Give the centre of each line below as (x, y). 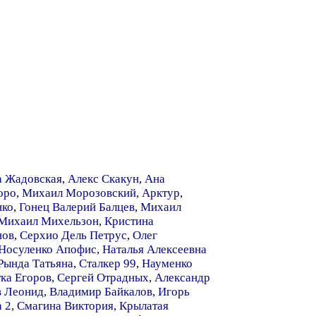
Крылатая (144, 306)
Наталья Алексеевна (154, 249)
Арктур (161, 193)
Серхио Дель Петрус (73, 235)
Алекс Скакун (103, 179)
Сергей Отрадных (103, 278)
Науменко (167, 263)
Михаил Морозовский (79, 193)
